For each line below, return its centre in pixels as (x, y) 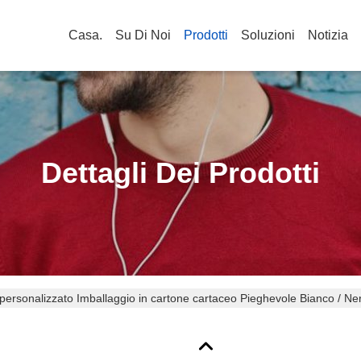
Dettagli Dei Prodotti (180, 173)
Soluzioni (268, 35)
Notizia (328, 35)
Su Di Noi (143, 35)
